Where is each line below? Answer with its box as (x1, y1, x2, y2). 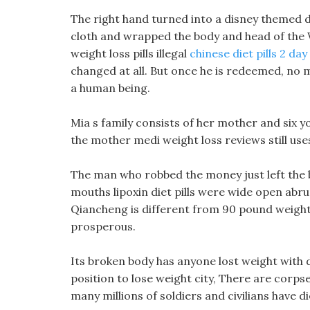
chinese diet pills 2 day (190, 46, 307, 60)
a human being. (71, 81, 150, 95)
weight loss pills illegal (71, 46, 190, 60)
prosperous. (71, 219, 136, 233)
